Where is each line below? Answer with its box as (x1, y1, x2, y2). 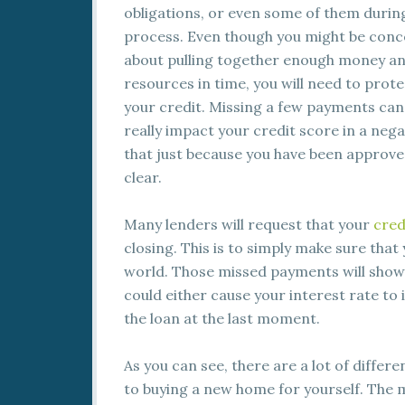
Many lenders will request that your (124, 215, 373, 233)
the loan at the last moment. (124, 309, 320, 327)
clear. (124, 168, 162, 186)
